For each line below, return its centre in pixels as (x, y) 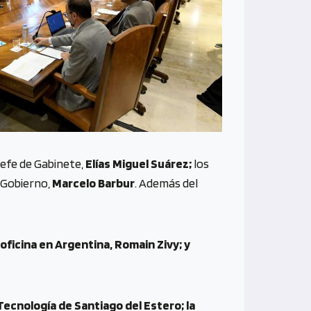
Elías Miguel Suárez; (138, 163)
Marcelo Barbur (93, 183)
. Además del (166, 183)
